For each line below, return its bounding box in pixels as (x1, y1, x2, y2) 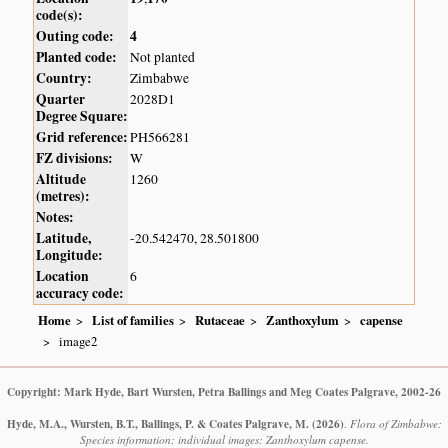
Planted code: (36, 47, 118, 68)
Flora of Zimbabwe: (349, 415, 442, 431)
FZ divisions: (36, 148, 114, 169)
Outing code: (36, 26, 115, 47)
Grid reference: (36, 127, 129, 148)
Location (36, 266, 90, 287)
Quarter (36, 89, 86, 110)
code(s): (36, 5, 84, 26)
